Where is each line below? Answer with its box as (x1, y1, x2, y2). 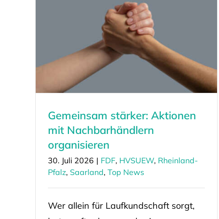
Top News (107, 167, 144, 177)
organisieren (47, 137, 109, 152)
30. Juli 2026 (47, 155, 94, 165)
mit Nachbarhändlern (47, 123, 154, 137)
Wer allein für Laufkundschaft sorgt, (47, 199, 195, 211)
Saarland (69, 167, 104, 177)
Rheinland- (157, 155, 198, 165)
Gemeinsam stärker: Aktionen (47, 108, 196, 122)
